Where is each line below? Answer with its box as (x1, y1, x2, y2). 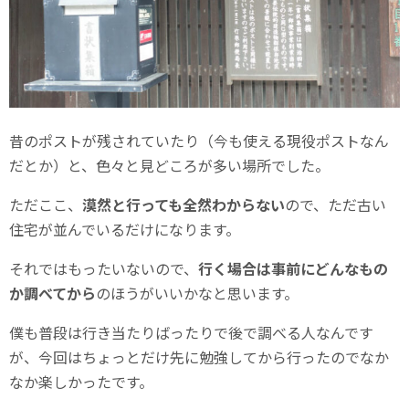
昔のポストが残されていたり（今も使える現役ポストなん (9, 129, 389, 152)
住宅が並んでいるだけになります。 (9, 217, 240, 240)
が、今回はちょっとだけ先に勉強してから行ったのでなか (9, 345, 389, 368)
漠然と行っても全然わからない (82, 193, 285, 215)
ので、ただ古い (285, 193, 386, 215)
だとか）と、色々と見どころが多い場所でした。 (9, 153, 330, 176)
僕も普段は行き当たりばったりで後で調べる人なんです (9, 320, 373, 343)
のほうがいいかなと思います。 (96, 281, 299, 304)
